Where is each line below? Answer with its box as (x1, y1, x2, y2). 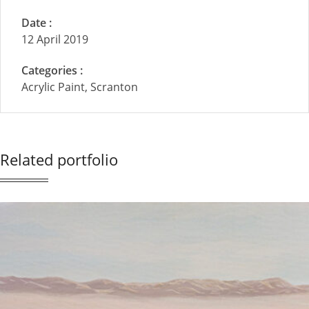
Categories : (21, 63, 83, 79)
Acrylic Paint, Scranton (21, 79, 138, 95)
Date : (21, 15, 52, 31)
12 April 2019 (21, 32, 88, 48)
